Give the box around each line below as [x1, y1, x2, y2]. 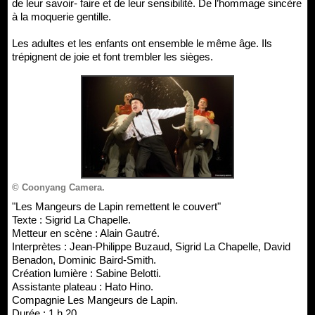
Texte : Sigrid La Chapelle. [12, 214, 131, 226]
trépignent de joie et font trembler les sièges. [12, 51, 213, 63]
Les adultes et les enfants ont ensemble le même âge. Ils [12, 37, 272, 49]
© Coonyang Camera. [12, 182, 105, 193]
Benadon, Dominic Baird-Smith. [12, 254, 156, 266]
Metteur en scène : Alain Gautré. [12, 227, 160, 239]
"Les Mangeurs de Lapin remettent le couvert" [21, 200, 221, 212]
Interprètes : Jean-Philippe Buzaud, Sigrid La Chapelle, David [12, 240, 290, 252]
